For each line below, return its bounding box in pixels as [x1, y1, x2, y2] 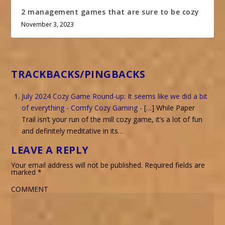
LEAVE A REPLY [11, 143, 89, 157]
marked [11, 167, 38, 177]
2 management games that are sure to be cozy [21, 7, 199, 17]
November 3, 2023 [21, 20, 74, 29]
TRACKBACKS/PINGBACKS [11, 67, 146, 81]
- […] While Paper [138, 103, 195, 113]
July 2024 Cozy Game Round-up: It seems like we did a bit [22, 91, 208, 101]
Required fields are [145, 160, 205, 170]
